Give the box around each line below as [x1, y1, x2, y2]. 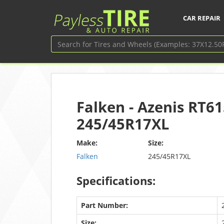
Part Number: [81, 200, 128, 210]
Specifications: [76, 173, 155, 188]
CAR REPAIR [183, 13, 220, 22]
